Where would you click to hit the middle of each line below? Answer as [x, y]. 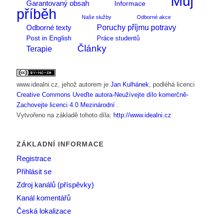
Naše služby [96, 17]
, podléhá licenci [172, 84]
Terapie [39, 49]
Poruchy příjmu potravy [136, 27]
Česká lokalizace [44, 211]
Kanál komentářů [43, 198]
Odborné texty [49, 27]
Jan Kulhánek [129, 84]
